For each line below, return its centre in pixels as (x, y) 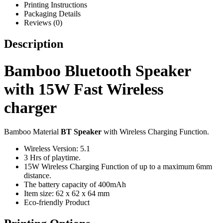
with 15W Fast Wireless (84, 89)
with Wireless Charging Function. (155, 131)
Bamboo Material (32, 131)
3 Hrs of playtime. (52, 157)
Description (34, 44)
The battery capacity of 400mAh (75, 184)
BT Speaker (81, 131)
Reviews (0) (43, 23)
